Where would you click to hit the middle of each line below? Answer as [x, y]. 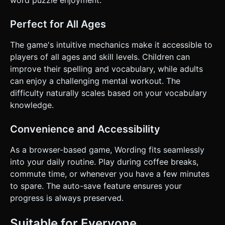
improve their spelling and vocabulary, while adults [106, 69]
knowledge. [32, 105]
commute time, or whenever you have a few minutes [110, 174]
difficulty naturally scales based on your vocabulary [108, 93]
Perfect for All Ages [58, 24]
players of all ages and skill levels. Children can [100, 57]
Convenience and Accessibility [85, 129]
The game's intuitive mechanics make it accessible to [111, 45]
